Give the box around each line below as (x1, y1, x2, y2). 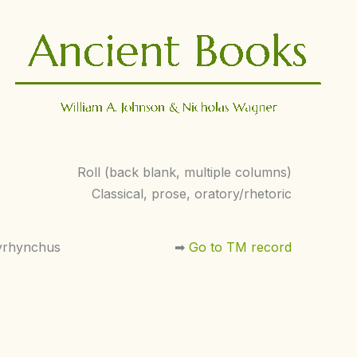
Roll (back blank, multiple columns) (77, 164, 292, 180)
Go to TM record (189, 239, 292, 255)
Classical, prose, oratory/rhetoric (92, 186, 292, 202)
